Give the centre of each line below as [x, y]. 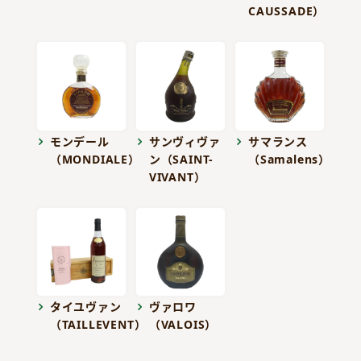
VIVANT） [177, 176]
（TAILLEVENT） [98, 325]
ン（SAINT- [181, 159]
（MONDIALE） [95, 159]
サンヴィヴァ [185, 141]
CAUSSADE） [286, 10]
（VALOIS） [183, 325]
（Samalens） [289, 159]
